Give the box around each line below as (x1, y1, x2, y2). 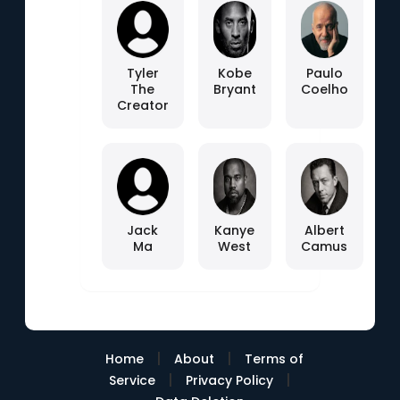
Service (108, 371, 155, 389)
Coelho (300, 80, 348, 98)
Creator (116, 96, 169, 114)
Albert (304, 221, 345, 239)
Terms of (244, 350, 304, 368)
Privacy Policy (185, 371, 273, 389)
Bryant (212, 80, 256, 98)
